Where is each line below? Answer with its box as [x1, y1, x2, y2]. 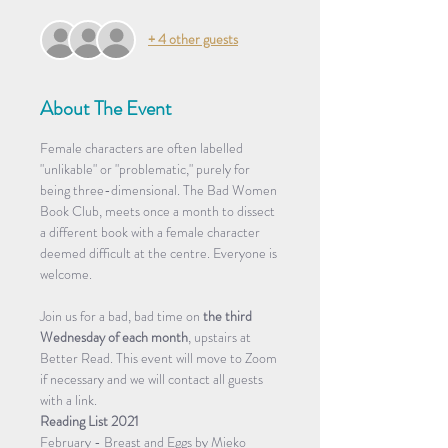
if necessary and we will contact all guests [40, 368, 266, 389]
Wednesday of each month [40, 326, 188, 347]
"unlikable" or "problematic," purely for [40, 158, 253, 179]
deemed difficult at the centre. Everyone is [40, 242, 280, 263]
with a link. [40, 389, 97, 410]
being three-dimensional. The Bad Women [40, 179, 280, 200]
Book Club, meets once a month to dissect [40, 200, 278, 221]
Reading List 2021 [40, 410, 139, 431]
